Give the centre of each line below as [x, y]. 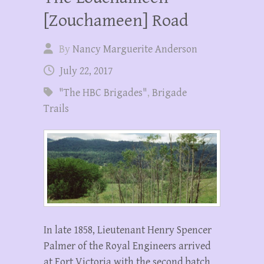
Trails [56, 108]
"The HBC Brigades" [103, 93]
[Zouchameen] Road [116, 20]
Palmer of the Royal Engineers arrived [127, 246]
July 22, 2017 [86, 71]
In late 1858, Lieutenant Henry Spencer [128, 230]
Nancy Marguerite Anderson [135, 49]
